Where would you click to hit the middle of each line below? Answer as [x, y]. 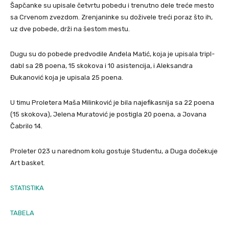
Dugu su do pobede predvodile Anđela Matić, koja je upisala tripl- [112, 54]
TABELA [22, 213]
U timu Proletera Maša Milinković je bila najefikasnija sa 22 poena [112, 102]
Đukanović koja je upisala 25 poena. [67, 77]
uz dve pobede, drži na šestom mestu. [70, 29]
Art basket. [28, 163]
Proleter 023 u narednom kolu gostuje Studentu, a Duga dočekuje [114, 151]
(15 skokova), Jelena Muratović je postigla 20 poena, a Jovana [108, 114]
